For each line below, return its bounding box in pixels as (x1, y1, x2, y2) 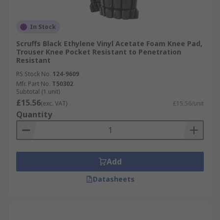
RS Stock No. (16, 70, 51, 78)
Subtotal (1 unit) (16, 87, 60, 96)
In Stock (30, 23, 56, 31)
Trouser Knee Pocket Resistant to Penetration (16, 47, 181, 56)
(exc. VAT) (41, 99, 67, 108)
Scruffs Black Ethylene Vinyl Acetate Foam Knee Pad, (16, 39, 202, 48)
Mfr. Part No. (16, 80, 51, 88)
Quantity (16, 109, 52, 120)
